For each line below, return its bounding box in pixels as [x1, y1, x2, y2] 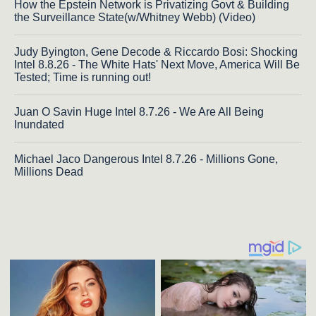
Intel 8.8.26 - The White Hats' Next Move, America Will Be [14, 58, 300, 71]
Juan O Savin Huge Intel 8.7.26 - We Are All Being [14, 105, 264, 118]
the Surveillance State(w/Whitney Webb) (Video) [14, 11, 255, 23]
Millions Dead [14, 165, 83, 178]
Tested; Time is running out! [14, 71, 151, 83]
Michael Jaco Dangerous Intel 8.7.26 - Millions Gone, [14, 152, 278, 165]
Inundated [14, 118, 64, 130]
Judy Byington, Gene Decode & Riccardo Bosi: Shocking [14, 45, 298, 58]
